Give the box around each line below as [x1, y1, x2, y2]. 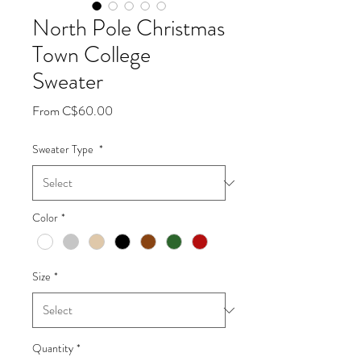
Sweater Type [32, 141, 96, 157]
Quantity [32, 340, 73, 357]
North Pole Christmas [32, 12, 225, 44]
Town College [32, 39, 151, 71]
